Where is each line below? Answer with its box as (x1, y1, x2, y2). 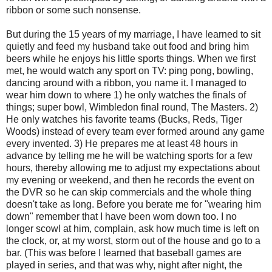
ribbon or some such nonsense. (6, 4, 141, 15)
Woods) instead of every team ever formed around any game (6, 126, 265, 137)
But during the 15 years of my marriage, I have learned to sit (6, 29, 260, 39)
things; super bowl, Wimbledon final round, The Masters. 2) (6, 101, 258, 112)
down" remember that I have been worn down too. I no (6, 211, 237, 222)
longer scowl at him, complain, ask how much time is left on (6, 223, 259, 234)
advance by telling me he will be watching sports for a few (6, 150, 253, 161)
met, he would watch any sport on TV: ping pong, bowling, (6, 65, 253, 76)
